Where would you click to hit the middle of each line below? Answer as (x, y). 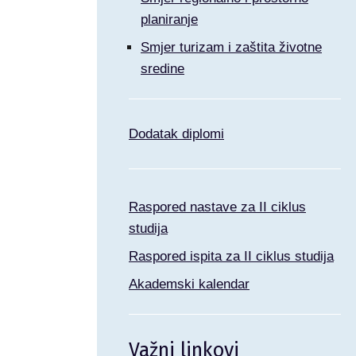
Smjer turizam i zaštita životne (231, 47)
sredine (163, 69)
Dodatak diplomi (176, 134)
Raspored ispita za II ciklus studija (231, 256)
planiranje (169, 19)
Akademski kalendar (189, 284)
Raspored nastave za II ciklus (217, 207)
